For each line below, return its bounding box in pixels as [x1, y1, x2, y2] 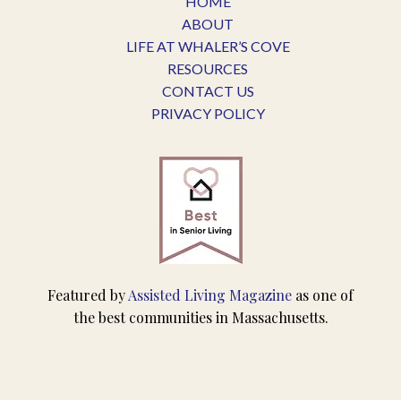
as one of [292, 286, 354, 305]
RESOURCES [167, 60, 248, 78]
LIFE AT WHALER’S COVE [125, 38, 290, 55]
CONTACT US [161, 82, 254, 100]
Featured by [47, 286, 128, 305]
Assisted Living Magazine [128, 286, 292, 305]
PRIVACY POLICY [150, 105, 265, 123]
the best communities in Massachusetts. [73, 308, 328, 328]
